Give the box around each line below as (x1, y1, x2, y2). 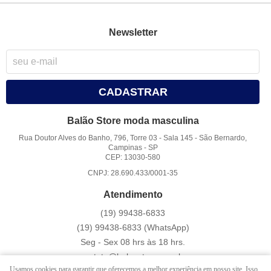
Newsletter (108, 27, 157, 38)
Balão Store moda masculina (67, 116, 199, 126)
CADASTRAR (98, 86, 168, 99)
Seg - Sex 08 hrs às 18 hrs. (80, 237, 186, 247)
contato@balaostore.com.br (79, 252, 186, 262)
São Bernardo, (199, 134, 247, 143)
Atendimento (103, 189, 163, 200)
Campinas (108, 143, 142, 152)
